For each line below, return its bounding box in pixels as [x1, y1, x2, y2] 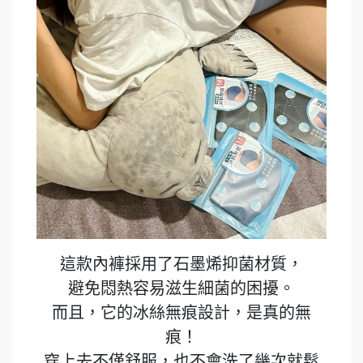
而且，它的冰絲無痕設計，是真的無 [52, 304, 311, 322]
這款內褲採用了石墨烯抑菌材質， [60, 255, 303, 273]
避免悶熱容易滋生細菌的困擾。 [68, 280, 295, 297]
